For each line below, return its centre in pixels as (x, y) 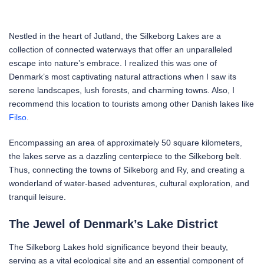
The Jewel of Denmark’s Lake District (113, 224)
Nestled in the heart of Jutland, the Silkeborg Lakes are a (115, 36)
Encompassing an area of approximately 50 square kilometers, (126, 142)
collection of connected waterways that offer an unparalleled (121, 49)
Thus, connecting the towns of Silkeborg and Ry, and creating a (127, 169)
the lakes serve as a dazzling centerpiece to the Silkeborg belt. (125, 156)
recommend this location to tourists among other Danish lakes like (131, 103)
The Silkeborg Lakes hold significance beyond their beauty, (118, 247)
